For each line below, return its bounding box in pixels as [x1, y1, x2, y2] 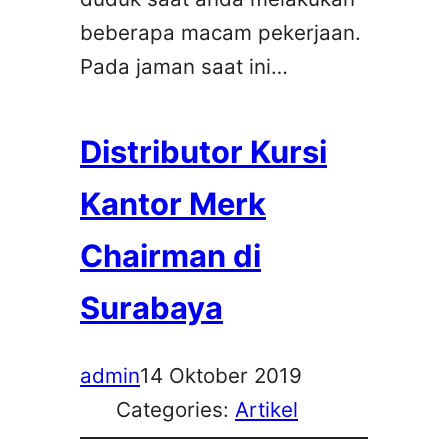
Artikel [235, 397, 298, 423]
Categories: [116, 397, 235, 423]
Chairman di [80, 236, 261, 274]
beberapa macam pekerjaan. [80, 19, 361, 45]
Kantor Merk [80, 184, 266, 222]
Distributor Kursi [80, 132, 327, 170]
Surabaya [80, 288, 223, 326]
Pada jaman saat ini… [80, 53, 288, 79]
